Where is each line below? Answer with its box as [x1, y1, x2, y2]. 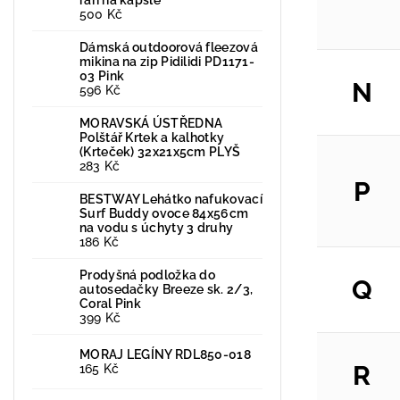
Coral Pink [79, 296, 141, 311]
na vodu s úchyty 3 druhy [79, 220, 234, 235]
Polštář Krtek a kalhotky [79, 129, 225, 145]
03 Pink [79, 68, 125, 83]
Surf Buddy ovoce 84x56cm [79, 205, 249, 221]
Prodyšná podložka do [79, 267, 216, 282]
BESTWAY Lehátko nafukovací [79, 191, 262, 206]
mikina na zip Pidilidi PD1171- [79, 54, 255, 69]
